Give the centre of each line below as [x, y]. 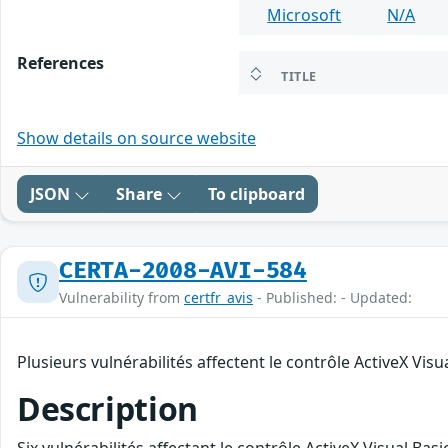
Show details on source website [136, 138]
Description [107, 409]
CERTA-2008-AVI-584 [183, 271]
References [60, 63]
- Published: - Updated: [332, 298]
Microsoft [304, 15]
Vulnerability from [121, 298]
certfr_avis [218, 298]
